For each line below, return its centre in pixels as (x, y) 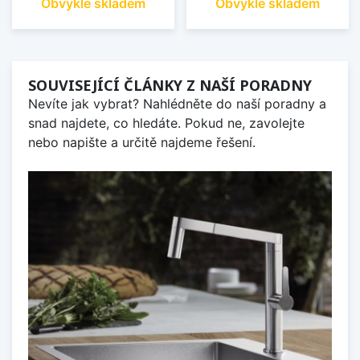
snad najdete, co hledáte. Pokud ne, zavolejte (166, 123)
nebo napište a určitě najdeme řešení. (142, 142)
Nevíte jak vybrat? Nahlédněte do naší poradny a (177, 103)
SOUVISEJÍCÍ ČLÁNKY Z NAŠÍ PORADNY (170, 85)
